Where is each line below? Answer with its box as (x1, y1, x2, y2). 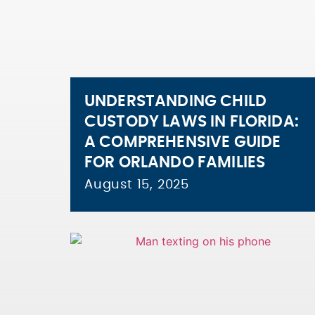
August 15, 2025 (84, 179, 189, 191)
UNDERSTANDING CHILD (84, 94, 267, 109)
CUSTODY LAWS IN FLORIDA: (84, 114, 299, 129)
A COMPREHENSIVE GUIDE (84, 134, 281, 150)
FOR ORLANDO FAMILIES (84, 155, 266, 170)
